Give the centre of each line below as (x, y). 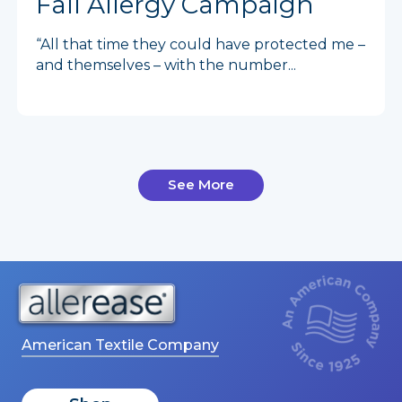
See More (201, 184)
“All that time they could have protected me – (201, 44)
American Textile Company (120, 345)
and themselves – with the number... (166, 65)
